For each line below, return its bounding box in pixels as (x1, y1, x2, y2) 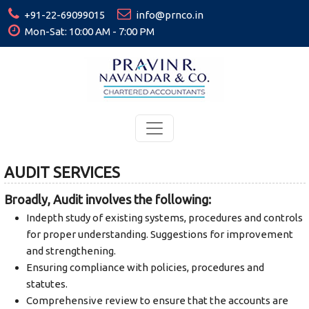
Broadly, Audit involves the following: (3, 192, 211, 206)
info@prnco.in (134, 9, 203, 21)
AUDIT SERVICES (3, 163, 120, 181)
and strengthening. (26, 245, 116, 257)
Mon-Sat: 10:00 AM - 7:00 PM (23, 26, 154, 37)
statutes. (26, 278, 68, 290)
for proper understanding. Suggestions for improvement (26, 228, 293, 240)
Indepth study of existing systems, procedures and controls (26, 212, 303, 223)
